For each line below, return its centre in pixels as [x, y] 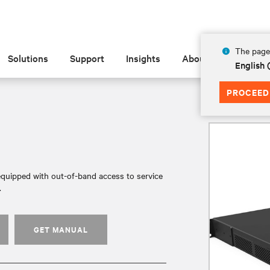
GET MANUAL [61, 229]
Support [87, 58]
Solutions [28, 58]
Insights [143, 58]
